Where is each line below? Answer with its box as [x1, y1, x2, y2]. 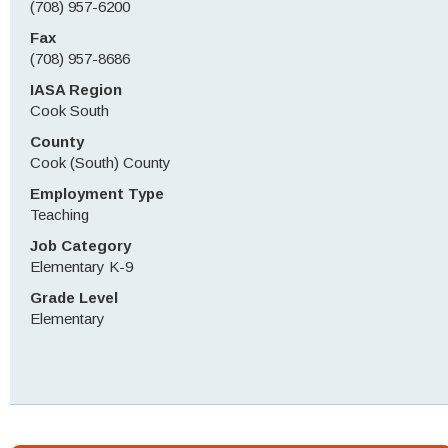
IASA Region [30, 81, 122, 98]
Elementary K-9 [30, 258, 133, 275]
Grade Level [30, 289, 118, 306]
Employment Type [30, 185, 164, 202]
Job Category [30, 237, 131, 254]
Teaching [30, 206, 89, 223]
